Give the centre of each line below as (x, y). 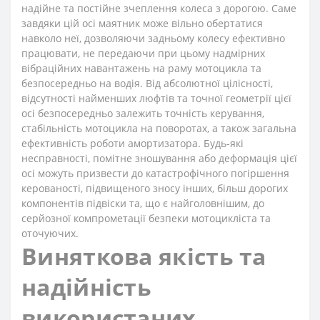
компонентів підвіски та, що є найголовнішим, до (143, 203)
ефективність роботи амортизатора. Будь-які (132, 143)
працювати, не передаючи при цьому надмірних (143, 53)
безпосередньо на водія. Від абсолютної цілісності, (147, 83)
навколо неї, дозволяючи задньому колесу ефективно (153, 38)
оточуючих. (50, 233)
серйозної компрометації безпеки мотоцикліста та (146, 218)
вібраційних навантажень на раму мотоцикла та (141, 68)
